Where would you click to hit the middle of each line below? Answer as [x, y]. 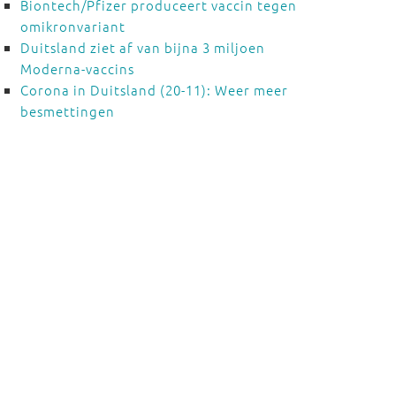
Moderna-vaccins [77, 69]
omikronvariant [72, 26]
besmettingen [67, 111]
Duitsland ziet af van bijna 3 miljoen [142, 47]
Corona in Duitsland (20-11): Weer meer [154, 90]
